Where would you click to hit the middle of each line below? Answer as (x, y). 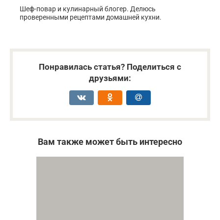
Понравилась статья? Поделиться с (110, 67)
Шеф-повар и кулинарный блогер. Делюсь (88, 9)
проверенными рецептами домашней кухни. (91, 17)
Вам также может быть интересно (110, 142)
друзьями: (110, 78)
